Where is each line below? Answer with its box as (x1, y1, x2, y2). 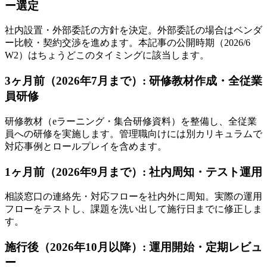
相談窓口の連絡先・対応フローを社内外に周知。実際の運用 (5, 191, 262, 202)
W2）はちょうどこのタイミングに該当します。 (5, 50, 209, 61)
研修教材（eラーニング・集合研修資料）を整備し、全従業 (5, 116, 257, 126)
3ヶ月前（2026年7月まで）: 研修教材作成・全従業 (5, 74, 262, 88)
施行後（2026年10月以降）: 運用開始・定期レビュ (5, 241, 262, 254)
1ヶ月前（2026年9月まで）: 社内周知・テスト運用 (5, 165, 262, 178)
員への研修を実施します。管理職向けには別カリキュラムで (5, 128, 262, 139)
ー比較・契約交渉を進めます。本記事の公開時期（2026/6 (5, 38, 250, 48)
